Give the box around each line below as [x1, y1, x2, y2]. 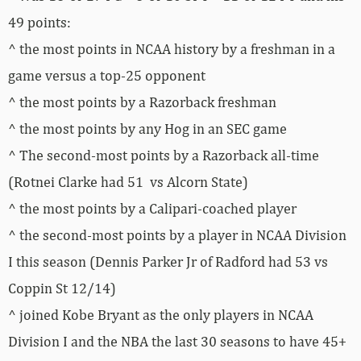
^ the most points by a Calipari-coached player [8, 199, 297, 217]
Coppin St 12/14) [8, 279, 116, 297]
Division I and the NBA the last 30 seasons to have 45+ [8, 332, 346, 350]
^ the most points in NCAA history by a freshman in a [8, 39, 335, 57]
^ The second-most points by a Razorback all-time [8, 146, 319, 164]
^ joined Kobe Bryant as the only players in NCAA [8, 305, 313, 323]
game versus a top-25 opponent [8, 66, 205, 84]
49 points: [8, 13, 71, 31]
